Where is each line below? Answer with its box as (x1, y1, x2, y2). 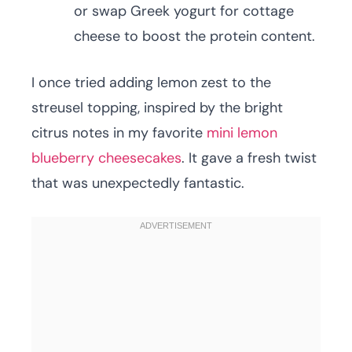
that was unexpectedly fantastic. (31, 174, 244, 193)
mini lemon (207, 123, 277, 143)
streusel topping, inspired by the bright (31, 98, 283, 118)
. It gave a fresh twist (181, 148, 317, 168)
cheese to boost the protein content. (74, 27, 315, 46)
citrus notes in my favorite (31, 123, 207, 143)
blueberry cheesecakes (31, 148, 181, 168)
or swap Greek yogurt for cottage (74, 2, 294, 21)
